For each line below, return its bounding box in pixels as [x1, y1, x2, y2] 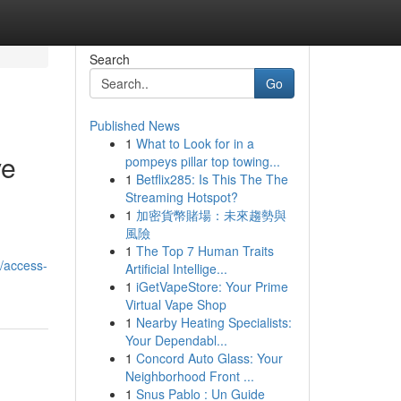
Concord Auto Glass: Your [135, 349, 283, 367]
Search [89, 50, 130, 68]
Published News [89, 116, 180, 134]
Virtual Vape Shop [124, 295, 226, 313]
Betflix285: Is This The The [135, 170, 288, 188]
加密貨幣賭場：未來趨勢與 [135, 206, 286, 224]
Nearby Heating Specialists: [135, 313, 292, 331]
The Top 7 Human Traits [135, 242, 274, 260]
